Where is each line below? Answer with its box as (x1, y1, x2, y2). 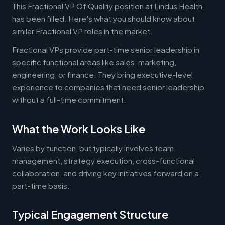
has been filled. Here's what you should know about (12, 13, 195, 23)
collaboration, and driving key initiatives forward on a (12, 168, 199, 178)
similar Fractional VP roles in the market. (12, 26, 153, 36)
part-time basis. (12, 180, 70, 190)
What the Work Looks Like (12, 122, 145, 136)
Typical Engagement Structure (12, 207, 168, 221)
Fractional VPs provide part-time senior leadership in (12, 44, 199, 54)
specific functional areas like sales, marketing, (12, 57, 176, 67)
